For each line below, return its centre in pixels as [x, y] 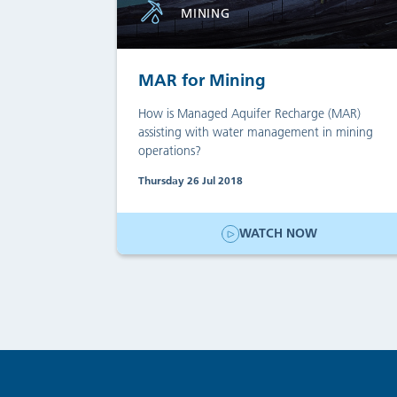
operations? [170, 150]
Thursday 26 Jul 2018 [191, 180]
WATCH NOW [278, 234]
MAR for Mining [202, 80]
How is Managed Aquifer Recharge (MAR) [249, 113]
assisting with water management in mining [256, 132]
